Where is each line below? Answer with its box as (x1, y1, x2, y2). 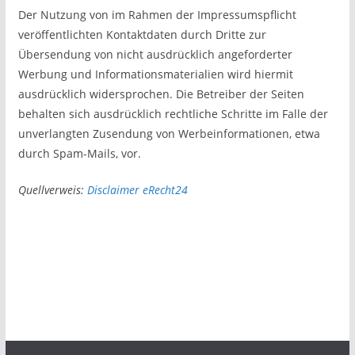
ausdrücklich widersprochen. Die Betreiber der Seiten (17, 86, 304, 101)
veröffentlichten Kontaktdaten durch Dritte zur (17, 27, 266, 42)
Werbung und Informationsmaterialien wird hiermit (17, 67, 293, 82)
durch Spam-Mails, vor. (17, 146, 141, 161)
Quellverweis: (17, 182, 87, 197)
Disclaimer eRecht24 (86, 182, 188, 197)
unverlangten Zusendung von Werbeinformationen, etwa (17, 126, 320, 141)
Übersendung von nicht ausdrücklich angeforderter (17, 47, 292, 62)
